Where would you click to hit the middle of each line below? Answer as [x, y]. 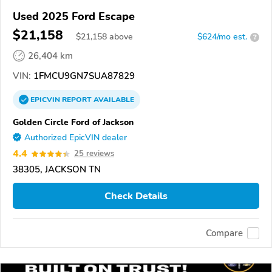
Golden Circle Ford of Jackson [73, 122]
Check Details [136, 196]
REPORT [77, 100]
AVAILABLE [113, 100]
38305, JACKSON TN [57, 170]
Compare [224, 233]
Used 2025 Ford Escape [74, 17]
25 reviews [94, 154]
